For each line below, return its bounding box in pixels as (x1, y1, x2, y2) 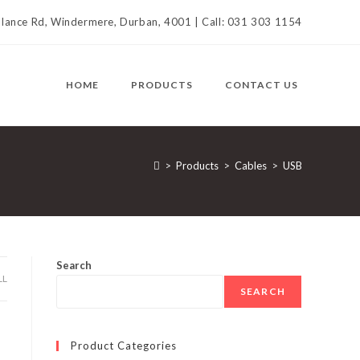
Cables (235, 159, 267, 172)
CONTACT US (225, 79, 298, 91)
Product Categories (71, 339, 177, 352)
